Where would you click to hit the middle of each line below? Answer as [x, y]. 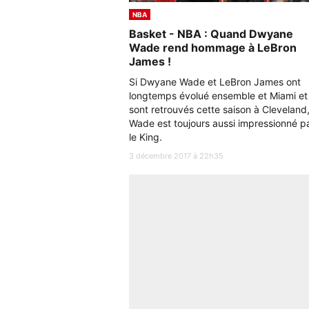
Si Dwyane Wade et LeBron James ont [215, 82]
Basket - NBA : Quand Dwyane [211, 34]
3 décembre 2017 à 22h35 [176, 156]
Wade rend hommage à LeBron [213, 48]
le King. [147, 137]
